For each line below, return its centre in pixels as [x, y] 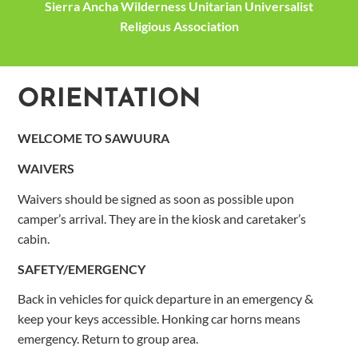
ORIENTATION [109, 99]
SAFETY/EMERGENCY [82, 268]
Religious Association [179, 26]
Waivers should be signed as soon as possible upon [156, 198]
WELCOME [50, 138]
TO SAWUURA [127, 138]
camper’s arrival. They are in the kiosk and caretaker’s [162, 218]
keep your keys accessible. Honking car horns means [159, 319]
